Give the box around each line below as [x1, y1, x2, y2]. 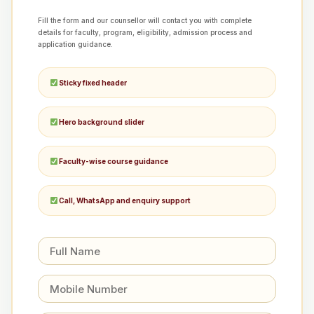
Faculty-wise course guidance [57, 157, 169, 165]
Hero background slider [57, 118, 145, 126]
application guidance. [38, 40, 113, 48]
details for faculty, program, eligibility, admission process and [38, 28, 252, 36]
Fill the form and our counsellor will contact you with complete [38, 16, 252, 25]
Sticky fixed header [57, 78, 128, 87]
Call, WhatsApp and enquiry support [57, 196, 191, 205]
